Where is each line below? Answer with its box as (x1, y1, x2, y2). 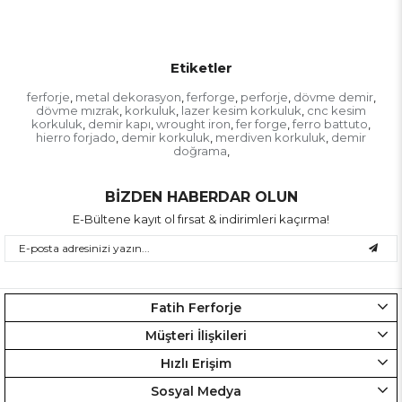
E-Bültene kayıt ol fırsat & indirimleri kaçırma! (73, 211, 329, 226)
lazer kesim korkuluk (181, 102, 301, 118)
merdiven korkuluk (215, 129, 326, 144)
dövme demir (293, 89, 373, 104)
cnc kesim (307, 102, 366, 118)
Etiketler (170, 58, 232, 76)
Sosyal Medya (151, 382, 241, 399)
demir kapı (88, 116, 151, 131)
